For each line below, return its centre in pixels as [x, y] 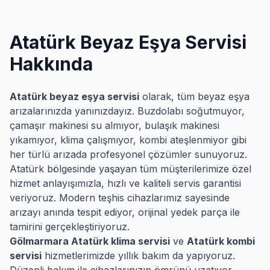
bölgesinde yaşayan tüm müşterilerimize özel [148, 169]
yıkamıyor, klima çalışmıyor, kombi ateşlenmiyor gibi [128, 140]
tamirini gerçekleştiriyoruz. [70, 227]
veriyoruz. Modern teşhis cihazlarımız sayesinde [120, 198]
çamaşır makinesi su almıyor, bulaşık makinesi [115, 125]
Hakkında [51, 64]
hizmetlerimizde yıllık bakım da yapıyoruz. [138, 256]
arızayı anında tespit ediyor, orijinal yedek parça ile [125, 212]
